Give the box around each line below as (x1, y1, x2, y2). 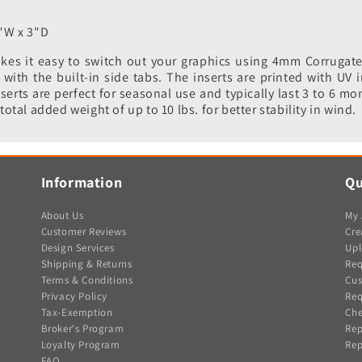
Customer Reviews (40, 225, 127, 239)
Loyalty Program (40, 338, 120, 352)
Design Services (40, 241, 115, 255)
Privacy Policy (40, 289, 108, 304)
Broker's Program (40, 322, 124, 336)
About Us (40, 208, 84, 223)
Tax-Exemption (40, 305, 113, 320)
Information (40, 173, 123, 192)
